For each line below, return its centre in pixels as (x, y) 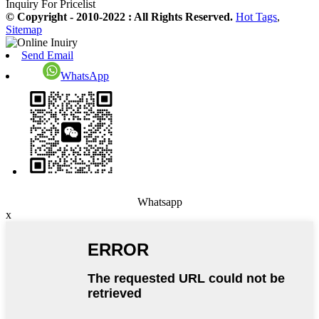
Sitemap (24, 30)
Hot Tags (256, 17)
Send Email (47, 56)
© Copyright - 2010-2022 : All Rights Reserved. (121, 17)
